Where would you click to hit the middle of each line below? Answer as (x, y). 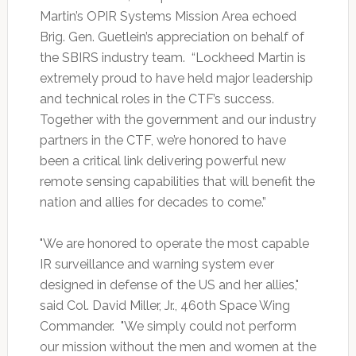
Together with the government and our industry (178, 120)
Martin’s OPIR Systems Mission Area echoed (168, 17)
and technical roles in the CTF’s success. (158, 99)
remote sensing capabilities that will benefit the (177, 182)
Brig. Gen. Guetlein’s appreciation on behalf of (172, 37)
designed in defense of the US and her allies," (169, 285)
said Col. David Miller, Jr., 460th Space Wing (164, 306)
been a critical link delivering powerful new (163, 161)
